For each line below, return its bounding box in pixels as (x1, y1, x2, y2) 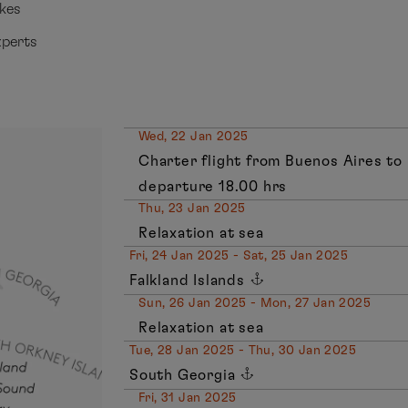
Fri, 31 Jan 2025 (138, 392, 237, 404)
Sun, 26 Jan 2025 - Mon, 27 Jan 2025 (138, 297, 372, 310)
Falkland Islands (129, 273, 250, 288)
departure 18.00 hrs (138, 179, 288, 194)
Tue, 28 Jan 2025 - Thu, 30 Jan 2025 (129, 344, 357, 357)
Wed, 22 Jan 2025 (138, 130, 249, 143)
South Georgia (129, 368, 240, 382)
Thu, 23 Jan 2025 (138, 202, 246, 215)
